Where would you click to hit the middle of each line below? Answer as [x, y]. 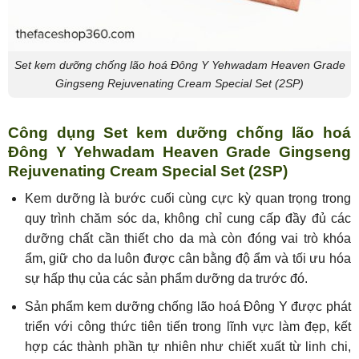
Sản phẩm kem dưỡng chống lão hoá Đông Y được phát [188, 306]
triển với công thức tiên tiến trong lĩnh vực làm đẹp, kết [188, 326]
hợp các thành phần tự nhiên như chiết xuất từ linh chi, [188, 346]
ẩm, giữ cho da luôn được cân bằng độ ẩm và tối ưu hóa [188, 259]
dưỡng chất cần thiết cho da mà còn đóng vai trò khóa [188, 239]
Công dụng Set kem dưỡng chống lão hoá [179, 132]
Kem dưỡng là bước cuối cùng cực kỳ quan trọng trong [188, 199]
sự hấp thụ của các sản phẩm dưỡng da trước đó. [166, 279]
